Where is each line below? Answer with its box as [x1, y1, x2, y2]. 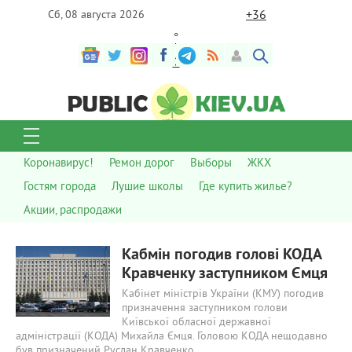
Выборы [190, 156, 232, 171]
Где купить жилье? [199, 180, 292, 195]
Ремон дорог [109, 156, 174, 171]
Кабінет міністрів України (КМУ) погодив [122, 288, 324, 301]
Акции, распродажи [24, 203, 122, 218]
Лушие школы [112, 180, 183, 195]
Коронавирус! [24, 156, 93, 171]
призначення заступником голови [122, 302, 288, 315]
